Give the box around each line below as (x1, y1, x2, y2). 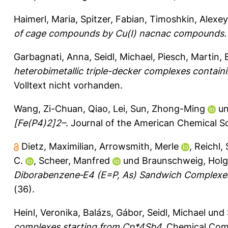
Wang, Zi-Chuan (14, 103, 83, 114)
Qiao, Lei (88, 103, 125, 114)
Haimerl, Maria (14, 13, 75, 24)
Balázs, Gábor (83, 207, 142, 218)
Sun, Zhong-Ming (130, 103, 205, 114)
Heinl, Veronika (14, 207, 78, 218)
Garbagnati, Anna (14, 51, 89, 62)
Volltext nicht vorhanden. (14, 79, 123, 91)
